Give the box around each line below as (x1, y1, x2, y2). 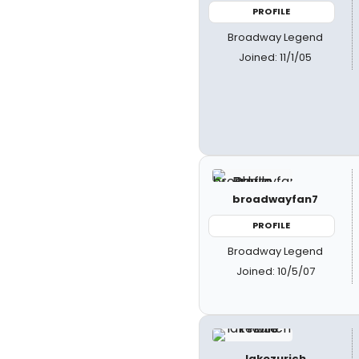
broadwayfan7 (232, 192, 319, 207)
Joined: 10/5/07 (236, 263, 315, 279)
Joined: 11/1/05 (239, 49, 313, 65)
